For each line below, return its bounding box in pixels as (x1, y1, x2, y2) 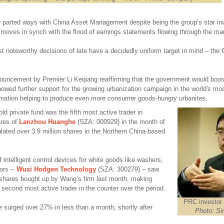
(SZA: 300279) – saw (95, 165, 159, 173)
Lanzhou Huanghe (18, 118, 75, 125)
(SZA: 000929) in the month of (75, 118, 165, 125)
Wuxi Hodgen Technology (16, 165, 96, 173)
